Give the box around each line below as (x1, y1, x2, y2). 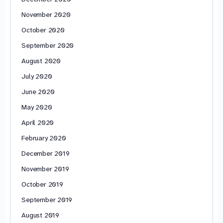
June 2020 (21, 87, 55, 96)
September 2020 (21, 40, 74, 50)
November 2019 (21, 164, 69, 173)
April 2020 (21, 117, 54, 127)
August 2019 (21, 210, 59, 220)
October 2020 (21, 25, 65, 34)
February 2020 (21, 133, 66, 142)
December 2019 (21, 148, 70, 158)
